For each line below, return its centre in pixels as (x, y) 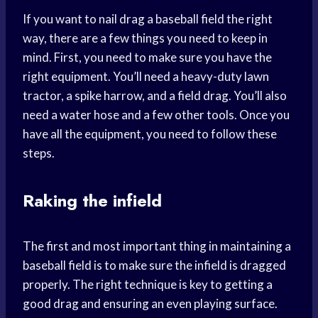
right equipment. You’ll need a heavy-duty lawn (146, 77)
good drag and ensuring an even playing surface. (150, 304)
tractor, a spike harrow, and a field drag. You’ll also (155, 96)
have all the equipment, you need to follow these (150, 134)
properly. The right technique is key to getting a (148, 285)
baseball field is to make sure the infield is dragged (154, 265)
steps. (39, 153)
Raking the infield (92, 201)
